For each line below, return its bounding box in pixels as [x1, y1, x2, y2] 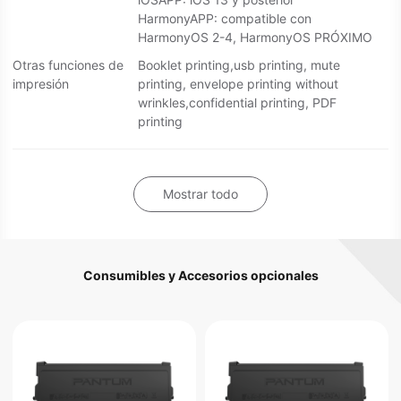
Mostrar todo [163, 186, 238, 202]
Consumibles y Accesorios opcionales [82, 268, 319, 284]
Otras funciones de [13, 57, 124, 73]
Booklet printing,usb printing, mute [138, 57, 340, 73]
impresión [13, 76, 69, 92]
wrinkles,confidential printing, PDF [138, 95, 337, 111]
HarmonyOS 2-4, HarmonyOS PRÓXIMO [138, 30, 372, 46]
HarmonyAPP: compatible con [138, 11, 311, 27]
